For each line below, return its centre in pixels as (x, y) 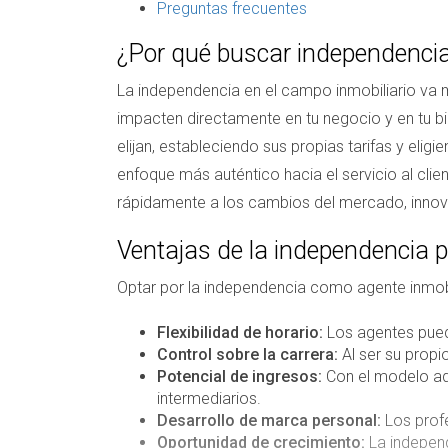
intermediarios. (209, 398)
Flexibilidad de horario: (240, 332)
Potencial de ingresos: (239, 376)
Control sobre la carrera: (247, 354)
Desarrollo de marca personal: (269, 420)
